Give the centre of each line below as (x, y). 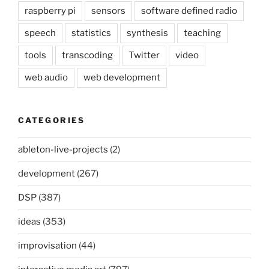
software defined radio (189, 11)
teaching (202, 33)
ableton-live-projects (63, 150)
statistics (91, 33)
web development (122, 77)
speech (40, 33)
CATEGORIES (52, 120)
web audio (46, 77)
